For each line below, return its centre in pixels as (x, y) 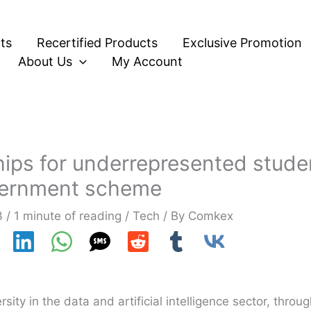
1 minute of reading (67, 216)
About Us (45, 61)
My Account (147, 61)
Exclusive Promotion (242, 42)
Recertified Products (97, 42)
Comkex (210, 216)
